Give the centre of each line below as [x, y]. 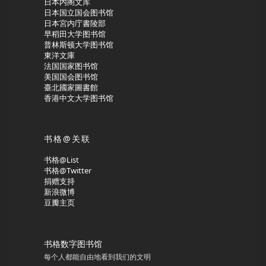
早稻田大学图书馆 [75, 34]
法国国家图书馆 [71, 66]
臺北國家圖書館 [71, 88]
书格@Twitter [68, 171]
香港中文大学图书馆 [79, 98]
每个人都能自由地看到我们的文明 [97, 257]
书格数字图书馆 [73, 244]
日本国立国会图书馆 [79, 13]
